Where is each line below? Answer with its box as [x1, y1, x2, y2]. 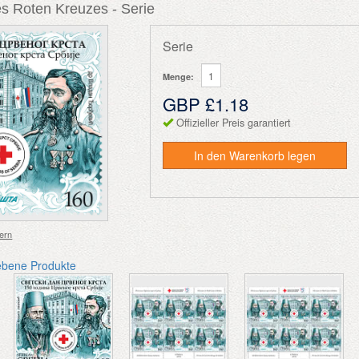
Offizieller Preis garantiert [176, 115, 292, 130]
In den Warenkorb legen [194, 147, 317, 163]
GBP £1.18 [163, 91, 249, 116]
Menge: [163, 70, 195, 83]
